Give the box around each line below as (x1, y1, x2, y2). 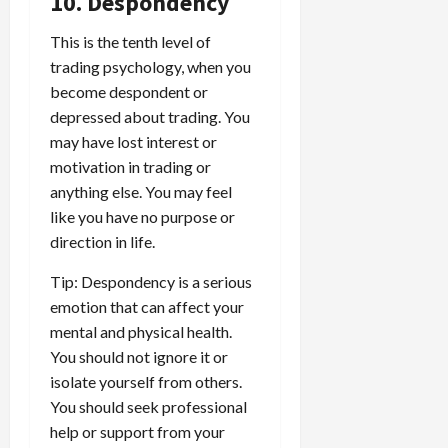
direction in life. (50, 231, 155, 251)
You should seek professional (50, 396, 247, 416)
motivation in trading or (50, 156, 211, 176)
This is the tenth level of (50, 31, 211, 51)
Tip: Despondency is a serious (50, 271, 252, 291)
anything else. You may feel (50, 181, 232, 201)
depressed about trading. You (50, 106, 250, 126)
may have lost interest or (50, 131, 217, 151)
